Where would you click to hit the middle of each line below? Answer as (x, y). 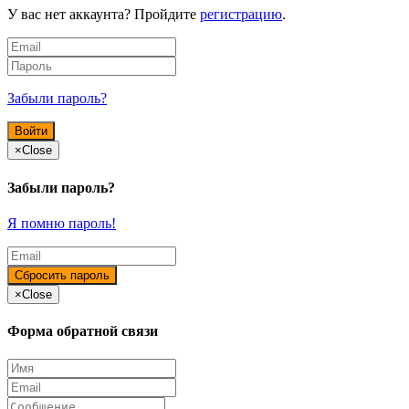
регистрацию (241, 15)
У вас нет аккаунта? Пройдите (104, 15)
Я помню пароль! (62, 223)
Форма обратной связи (83, 331)
